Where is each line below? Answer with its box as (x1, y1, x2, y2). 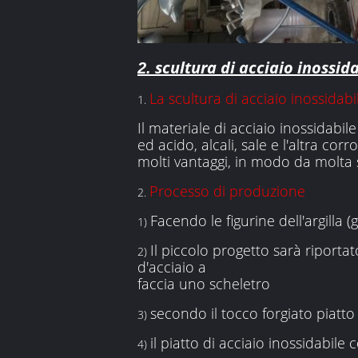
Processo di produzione (149, 181, 305, 201)
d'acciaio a (137, 257, 206, 276)
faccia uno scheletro (137, 273, 270, 293)
